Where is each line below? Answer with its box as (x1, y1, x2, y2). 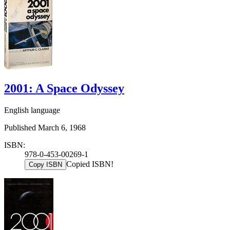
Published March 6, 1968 (4, 123, 86, 132)
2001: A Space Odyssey (4, 82, 124, 95)
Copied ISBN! (66, 159, 113, 168)
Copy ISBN (29, 160, 62, 168)
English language (4, 105, 60, 114)
